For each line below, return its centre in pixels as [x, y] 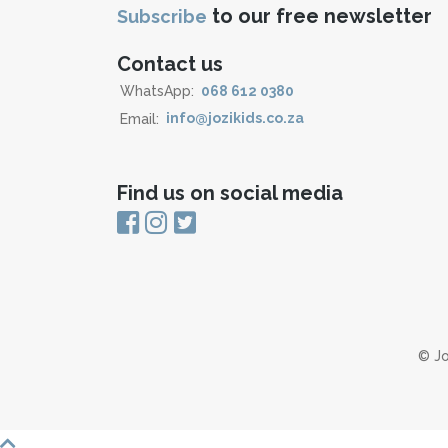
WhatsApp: [159, 91]
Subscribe [162, 16]
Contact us [170, 64]
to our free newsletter [319, 16]
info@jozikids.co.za [235, 118]
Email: [142, 118]
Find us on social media [230, 192]
